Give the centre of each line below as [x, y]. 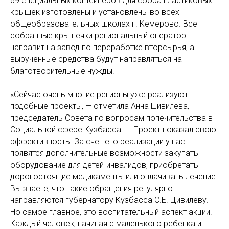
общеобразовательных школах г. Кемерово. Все [104, 24]
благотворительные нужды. [62, 71]
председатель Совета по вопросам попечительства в [111, 118]
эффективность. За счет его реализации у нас [98, 142]
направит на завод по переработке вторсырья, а [102, 48]
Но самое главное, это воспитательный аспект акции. [111, 212]
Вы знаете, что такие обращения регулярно [91, 189]
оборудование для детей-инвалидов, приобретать [104, 165]
